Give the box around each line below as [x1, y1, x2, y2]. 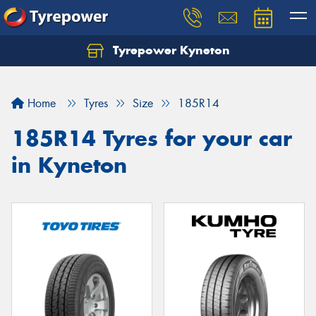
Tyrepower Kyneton [109, 42, 230, 58]
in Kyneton [11, 152, 127, 178]
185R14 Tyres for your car [11, 125, 292, 152]
